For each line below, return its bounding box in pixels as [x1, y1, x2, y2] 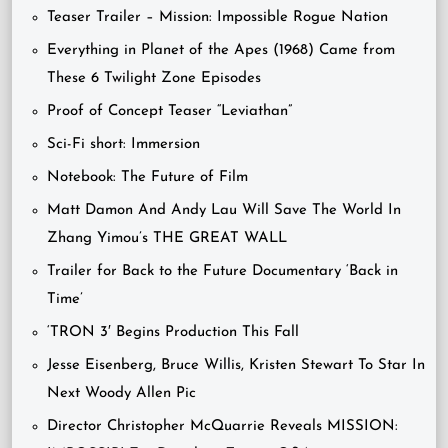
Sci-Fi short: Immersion [47, 137, 200, 152]
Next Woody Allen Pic [47, 386, 196, 401]
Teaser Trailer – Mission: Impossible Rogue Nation [47, 10, 388, 25]
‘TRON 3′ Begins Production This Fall [47, 325, 299, 340]
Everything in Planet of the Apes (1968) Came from [47, 43, 395, 58]
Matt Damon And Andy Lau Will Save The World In [47, 203, 401, 218]
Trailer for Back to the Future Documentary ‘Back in [47, 264, 398, 279]
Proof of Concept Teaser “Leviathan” [47, 104, 292, 119]
